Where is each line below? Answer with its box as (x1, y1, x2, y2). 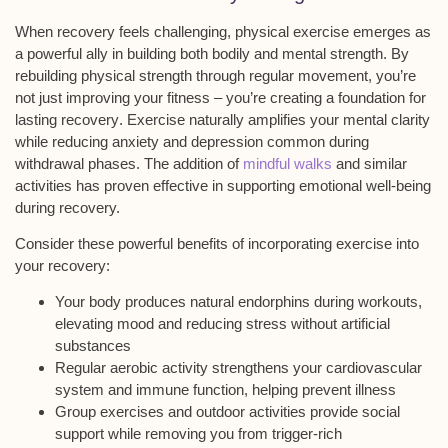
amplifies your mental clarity (248, 110, 430, 128)
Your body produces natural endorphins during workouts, (55, 293, 422, 311)
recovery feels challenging (57, 22, 227, 40)
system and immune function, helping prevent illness (55, 381, 396, 399)
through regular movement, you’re (192, 66, 416, 84)
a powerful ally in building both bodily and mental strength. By (15, 44, 409, 62)
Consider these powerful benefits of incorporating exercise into (15, 234, 419, 252)
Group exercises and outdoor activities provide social (55, 403, 400, 421)
